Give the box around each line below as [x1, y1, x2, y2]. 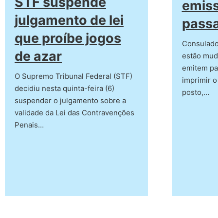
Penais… [15, 120, 44, 130]
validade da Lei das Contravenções [15, 108, 134, 118]
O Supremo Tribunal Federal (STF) [15, 72, 132, 81]
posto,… [182, 87, 209, 97]
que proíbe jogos [15, 30, 121, 47]
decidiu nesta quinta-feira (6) [15, 84, 114, 93]
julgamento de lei [15, 12, 124, 29]
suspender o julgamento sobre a [15, 96, 126, 106]
